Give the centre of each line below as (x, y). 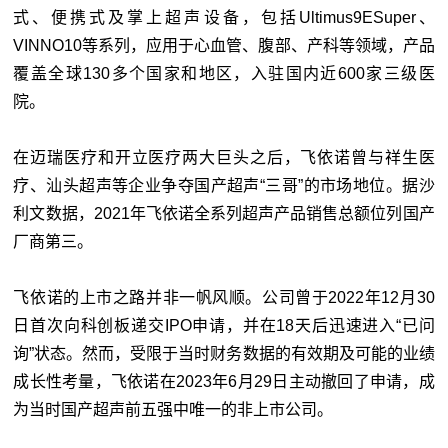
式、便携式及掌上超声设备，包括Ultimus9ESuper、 (224, 17)
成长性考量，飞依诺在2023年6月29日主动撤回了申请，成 (224, 381)
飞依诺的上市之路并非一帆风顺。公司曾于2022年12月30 (224, 297)
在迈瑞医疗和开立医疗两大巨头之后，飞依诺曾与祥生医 (224, 157)
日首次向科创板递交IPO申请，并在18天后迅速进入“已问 (224, 325)
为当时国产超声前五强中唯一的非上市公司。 (173, 409)
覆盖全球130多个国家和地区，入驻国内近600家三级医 (224, 73)
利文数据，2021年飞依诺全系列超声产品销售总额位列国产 (224, 213)
